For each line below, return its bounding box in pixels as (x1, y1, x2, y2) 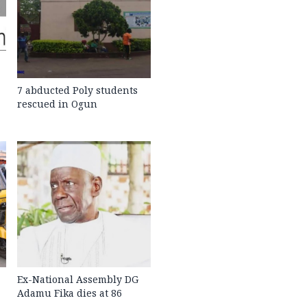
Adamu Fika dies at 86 (17, 286, 123, 299)
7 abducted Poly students (17, 83, 138, 97)
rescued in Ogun (17, 97, 98, 110)
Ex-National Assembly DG (17, 272, 139, 286)
